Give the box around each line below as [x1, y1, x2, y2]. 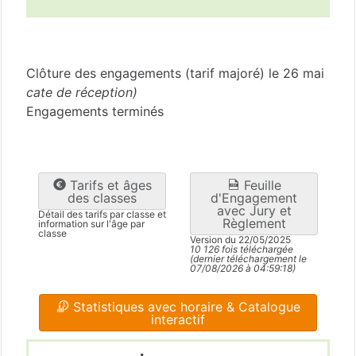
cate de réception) [26, 83, 137, 100]
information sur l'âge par [38, 218, 145, 230]
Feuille [239, 177, 281, 194]
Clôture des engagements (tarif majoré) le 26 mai [26, 64, 324, 81]
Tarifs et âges [65, 177, 152, 194]
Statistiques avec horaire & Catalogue [68, 299, 300, 315]
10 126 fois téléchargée [190, 243, 293, 256]
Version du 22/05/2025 [190, 234, 291, 246]
